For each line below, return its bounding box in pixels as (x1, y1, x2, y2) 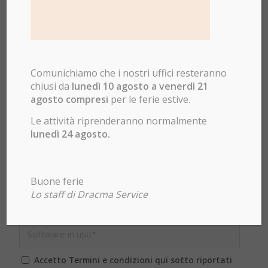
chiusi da (31, 79, 72, 93)
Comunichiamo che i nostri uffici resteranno (31, 66, 227, 80)
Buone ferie (31, 174, 84, 188)
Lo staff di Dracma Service (31, 187, 148, 201)
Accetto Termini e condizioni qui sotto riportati (34, 254, 233, 266)
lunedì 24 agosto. (31, 127, 111, 141)
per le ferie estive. (111, 92, 191, 106)
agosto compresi (31, 92, 111, 106)
